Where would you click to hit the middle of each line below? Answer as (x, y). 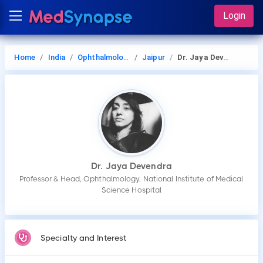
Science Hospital (131, 190)
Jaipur (154, 57)
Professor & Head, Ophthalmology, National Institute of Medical (131, 179)
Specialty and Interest (84, 238)
